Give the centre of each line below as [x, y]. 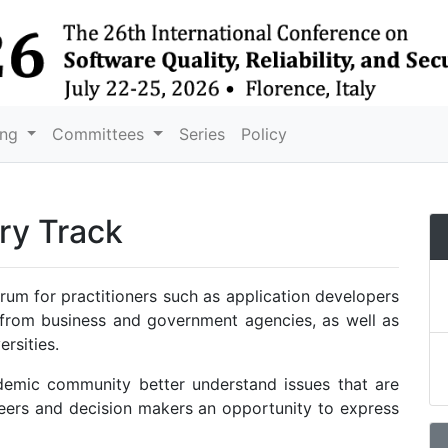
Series [202, 133]
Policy [264, 133]
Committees [101, 133]
